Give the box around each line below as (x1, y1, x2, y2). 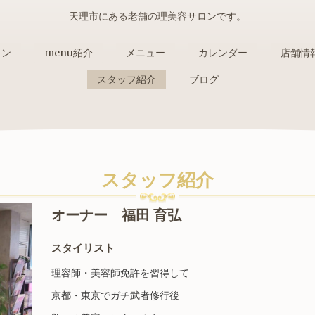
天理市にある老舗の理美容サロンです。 (69, 10, 246, 23)
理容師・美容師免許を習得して (51, 267, 189, 278)
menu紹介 (44, 46, 93, 59)
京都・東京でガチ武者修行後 (51, 290, 179, 301)
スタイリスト (51, 240, 115, 255)
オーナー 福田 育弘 (51, 205, 181, 224)
